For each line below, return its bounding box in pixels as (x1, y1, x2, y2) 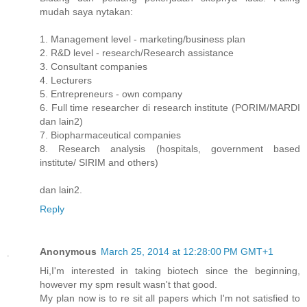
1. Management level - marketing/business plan (40, 33, 245, 45)
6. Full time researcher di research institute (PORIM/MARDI (40, 101, 300, 113)
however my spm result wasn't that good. (40, 278, 217, 290)
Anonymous (40, 245, 97, 257)
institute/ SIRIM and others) (40, 156, 158, 168)
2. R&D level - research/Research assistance (40, 47, 234, 58)
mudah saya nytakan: (40, 5, 133, 17)
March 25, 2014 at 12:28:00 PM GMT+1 (101, 245, 273, 257)
